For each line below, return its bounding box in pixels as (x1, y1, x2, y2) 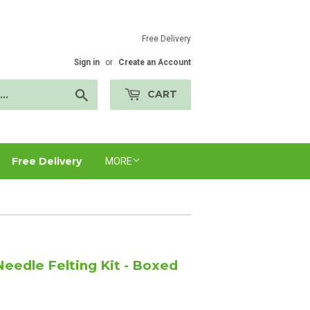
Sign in (74, 57, 100, 67)
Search (89, 87, 120, 98)
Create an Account (118, 57, 191, 67)
